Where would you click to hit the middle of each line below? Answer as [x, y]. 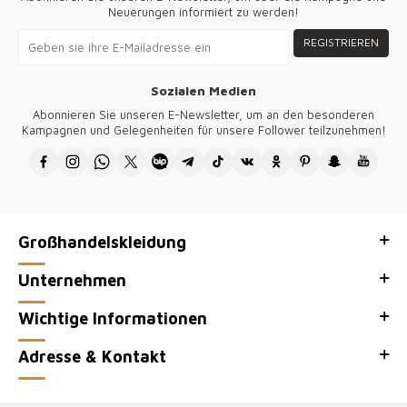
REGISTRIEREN [341, 43]
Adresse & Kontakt [92, 357]
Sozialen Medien [203, 90]
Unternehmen [72, 280]
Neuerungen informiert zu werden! [203, 12]
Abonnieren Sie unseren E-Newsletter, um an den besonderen [203, 114]
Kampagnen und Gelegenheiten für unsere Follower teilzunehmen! [203, 130]
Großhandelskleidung [102, 242]
